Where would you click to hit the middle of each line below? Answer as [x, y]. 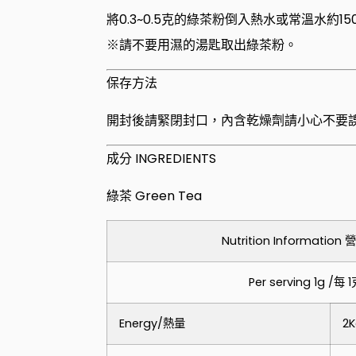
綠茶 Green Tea [155, 195]
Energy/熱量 [159, 324]
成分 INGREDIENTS [162, 159]
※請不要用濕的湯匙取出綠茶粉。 [202, 45]
